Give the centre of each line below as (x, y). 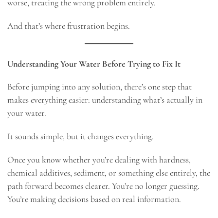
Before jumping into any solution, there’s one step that (100, 87)
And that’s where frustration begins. (69, 26)
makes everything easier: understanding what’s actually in (105, 100)
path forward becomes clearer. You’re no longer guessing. (103, 186)
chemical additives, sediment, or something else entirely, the (109, 173)
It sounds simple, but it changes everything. (81, 136)
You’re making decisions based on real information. (94, 199)
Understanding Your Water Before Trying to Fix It (94, 64)
